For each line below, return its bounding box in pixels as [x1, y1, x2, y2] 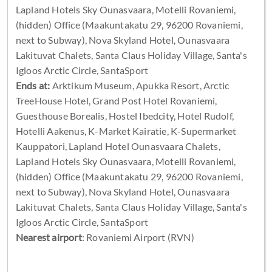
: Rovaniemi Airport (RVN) [81, 231, 194, 243]
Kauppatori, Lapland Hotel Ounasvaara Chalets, [15, 140, 220, 152]
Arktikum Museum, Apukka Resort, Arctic [50, 79, 229, 91]
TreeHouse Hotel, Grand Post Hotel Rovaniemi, [15, 94, 217, 106]
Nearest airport [15, 231, 82, 243]
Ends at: [15, 79, 50, 91]
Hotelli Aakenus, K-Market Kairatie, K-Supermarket [15, 124, 237, 137]
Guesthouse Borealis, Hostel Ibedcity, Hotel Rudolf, [15, 109, 234, 121]
